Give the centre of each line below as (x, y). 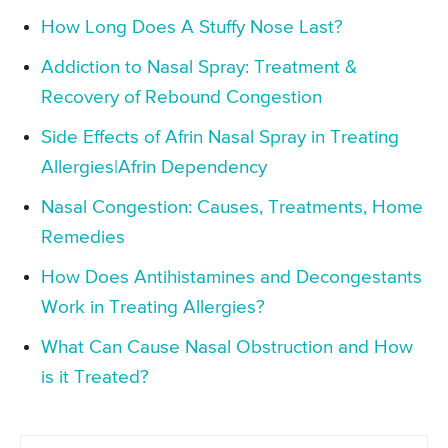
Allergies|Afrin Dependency (154, 168)
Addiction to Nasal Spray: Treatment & (199, 68)
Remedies (83, 238)
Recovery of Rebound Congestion (181, 98)
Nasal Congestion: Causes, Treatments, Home (232, 208)
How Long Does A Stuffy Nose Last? (192, 28)
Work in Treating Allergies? (153, 308)
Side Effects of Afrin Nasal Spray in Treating (220, 138)
